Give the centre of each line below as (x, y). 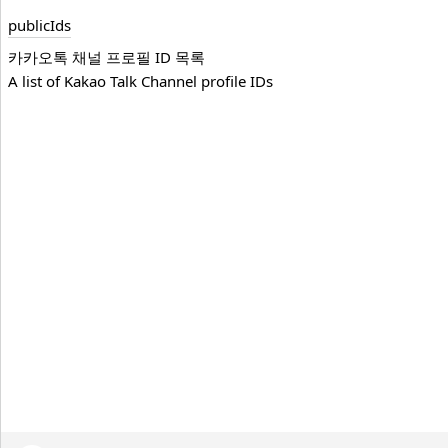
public (29, 25)
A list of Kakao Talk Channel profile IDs (140, 81)
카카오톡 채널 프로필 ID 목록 (106, 57)
